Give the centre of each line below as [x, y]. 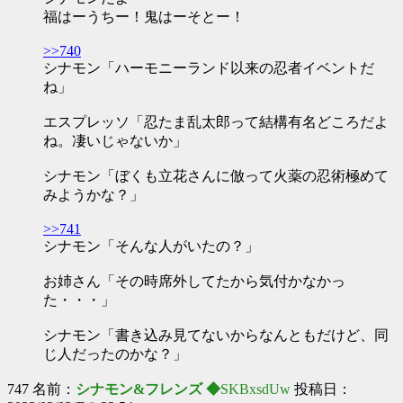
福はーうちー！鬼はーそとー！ [144, 17]
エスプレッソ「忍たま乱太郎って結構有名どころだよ [216, 122]
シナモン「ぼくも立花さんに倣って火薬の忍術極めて [216, 176]
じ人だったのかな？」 [115, 354]
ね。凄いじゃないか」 [115, 141]
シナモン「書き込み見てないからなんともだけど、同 [216, 335]
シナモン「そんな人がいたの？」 [151, 246]
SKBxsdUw [255, 389]
